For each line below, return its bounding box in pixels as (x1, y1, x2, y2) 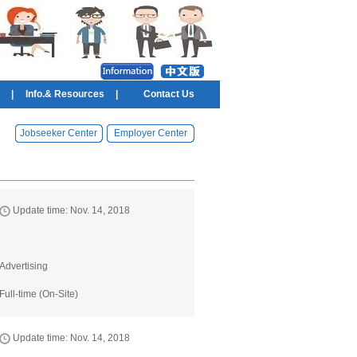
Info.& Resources (25, 88, 104, 100)
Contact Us (143, 88, 194, 100)
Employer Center (113, 127, 187, 139)
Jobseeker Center (20, 127, 97, 139)
